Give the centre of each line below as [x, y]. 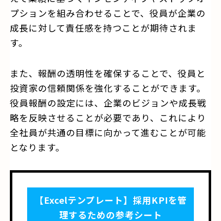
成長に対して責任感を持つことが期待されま [103, 27]
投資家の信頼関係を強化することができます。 [108, 88]
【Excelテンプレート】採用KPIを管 [110, 200]
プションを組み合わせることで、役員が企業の [108, 13]
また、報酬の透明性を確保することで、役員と [108, 73]
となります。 [37, 147]
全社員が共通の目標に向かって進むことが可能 [108, 132]
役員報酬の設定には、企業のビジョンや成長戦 [108, 102]
